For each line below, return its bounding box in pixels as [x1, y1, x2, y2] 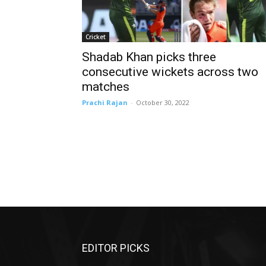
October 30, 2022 [136, 97, 189, 107]
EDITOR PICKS [82, 241, 150, 254]
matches [82, 79, 129, 94]
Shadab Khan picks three [82, 49, 216, 64]
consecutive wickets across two [82, 64, 258, 79]
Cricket [85, 32, 106, 41]
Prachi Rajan [82, 97, 128, 107]
